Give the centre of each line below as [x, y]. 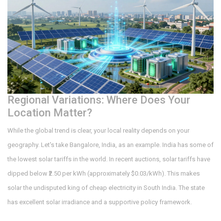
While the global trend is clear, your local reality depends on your [98, 131]
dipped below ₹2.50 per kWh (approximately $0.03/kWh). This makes [104, 174]
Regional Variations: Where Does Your [99, 100]
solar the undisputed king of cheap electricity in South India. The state [106, 188]
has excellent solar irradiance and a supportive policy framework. [100, 202]
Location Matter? [50, 113]
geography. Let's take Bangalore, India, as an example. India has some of [110, 145]
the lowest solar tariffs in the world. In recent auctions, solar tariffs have [109, 159]
